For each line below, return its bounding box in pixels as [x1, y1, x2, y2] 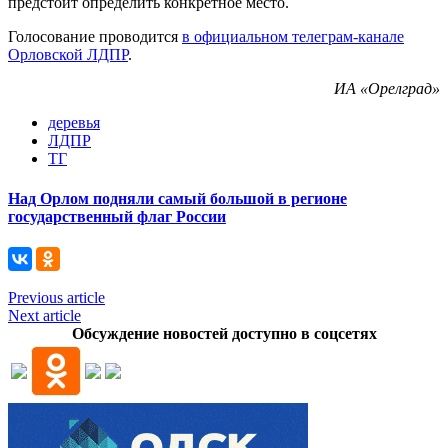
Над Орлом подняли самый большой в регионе [8, 189, 347, 207]
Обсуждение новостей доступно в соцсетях [71, 324, 377, 342]
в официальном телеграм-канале [182, 28, 404, 46]
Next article [8, 306, 81, 324]
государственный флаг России [8, 207, 226, 225]
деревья [48, 114, 100, 132]
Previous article [8, 288, 105, 306]
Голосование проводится [8, 28, 182, 46]
